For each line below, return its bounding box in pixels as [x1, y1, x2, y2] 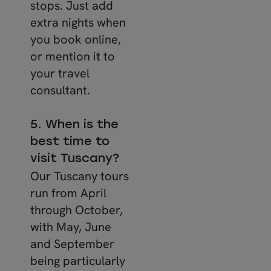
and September [30, 235, 114, 252]
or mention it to [30, 48, 115, 64]
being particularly [30, 252, 125, 269]
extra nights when [30, 14, 126, 30]
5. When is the [30, 119, 119, 131]
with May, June [30, 218, 111, 235]
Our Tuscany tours [30, 168, 129, 184]
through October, [30, 201, 123, 218]
